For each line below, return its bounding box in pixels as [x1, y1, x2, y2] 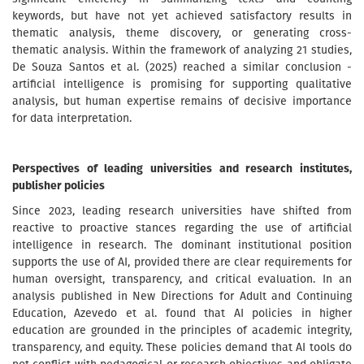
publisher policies [12, 179, 105, 193]
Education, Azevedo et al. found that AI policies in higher [12, 306, 352, 320]
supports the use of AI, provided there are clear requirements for [12, 255, 352, 269]
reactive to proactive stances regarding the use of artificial [12, 221, 352, 235]
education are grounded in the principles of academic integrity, [12, 323, 352, 337]
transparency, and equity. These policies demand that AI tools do [12, 340, 352, 354]
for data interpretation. [12, 111, 132, 125]
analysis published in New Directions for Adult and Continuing [12, 289, 352, 303]
